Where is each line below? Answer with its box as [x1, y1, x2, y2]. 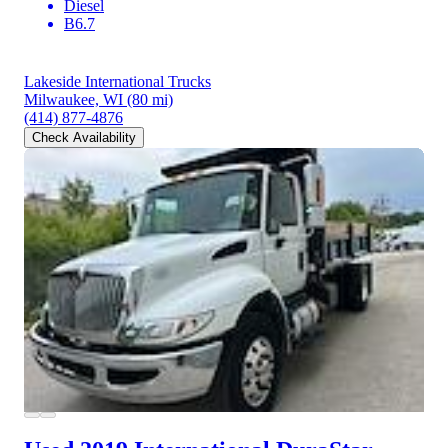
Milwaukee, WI [24, 90, 123, 108]
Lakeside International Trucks [24, 72, 211, 90]
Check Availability [32, 129, 136, 145]
